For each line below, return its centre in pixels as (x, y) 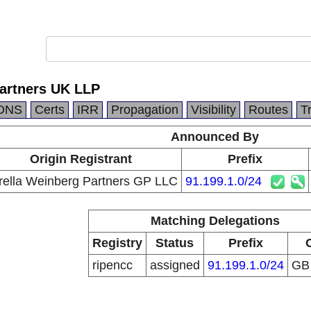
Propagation (145, 110)
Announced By (215, 137)
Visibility (213, 110)
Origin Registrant (81, 159)
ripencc (112, 265)
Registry (117, 243)
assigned (175, 265)
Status (175, 243)
